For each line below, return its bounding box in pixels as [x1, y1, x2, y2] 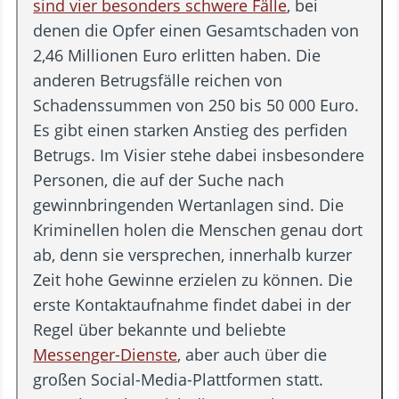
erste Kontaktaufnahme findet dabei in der [33, 293, 352, 315]
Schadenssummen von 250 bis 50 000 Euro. [33, 94, 360, 116]
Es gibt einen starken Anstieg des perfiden [33, 118, 348, 141]
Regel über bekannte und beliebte [33, 318, 287, 340]
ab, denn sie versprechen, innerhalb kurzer [33, 243, 353, 265]
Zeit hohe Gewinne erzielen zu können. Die [33, 268, 354, 290]
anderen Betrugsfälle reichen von [33, 69, 283, 91]
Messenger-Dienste [33, 343, 178, 365]
